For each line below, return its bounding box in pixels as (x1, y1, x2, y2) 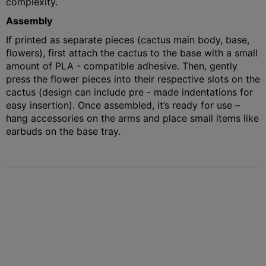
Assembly (6, 14, 52, 27)
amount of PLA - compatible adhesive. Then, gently (6, 59, 237, 72)
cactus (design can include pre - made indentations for (6, 85, 253, 98)
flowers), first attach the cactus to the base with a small (6, 46, 258, 59)
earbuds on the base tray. (6, 125, 121, 137)
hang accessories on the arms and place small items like (6, 112, 259, 124)
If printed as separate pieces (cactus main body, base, (6, 33, 249, 46)
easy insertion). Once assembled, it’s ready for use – (6, 99, 240, 111)
